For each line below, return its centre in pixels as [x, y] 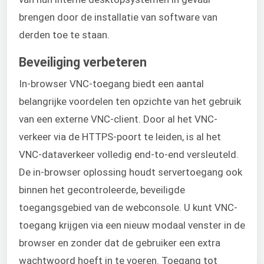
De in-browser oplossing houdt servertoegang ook [131, 172]
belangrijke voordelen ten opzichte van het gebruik [130, 101]
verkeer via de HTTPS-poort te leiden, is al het [120, 136]
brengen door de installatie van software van [118, 17]
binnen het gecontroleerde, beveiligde [102, 189]
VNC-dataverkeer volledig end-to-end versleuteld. [129, 154]
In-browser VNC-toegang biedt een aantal [111, 83]
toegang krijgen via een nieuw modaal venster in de [132, 225]
